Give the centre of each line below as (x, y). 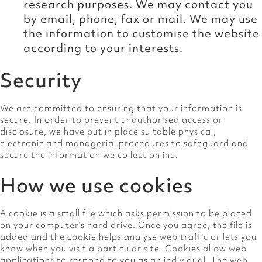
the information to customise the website (142, 33)
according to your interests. (103, 48)
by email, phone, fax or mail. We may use (141, 18)
